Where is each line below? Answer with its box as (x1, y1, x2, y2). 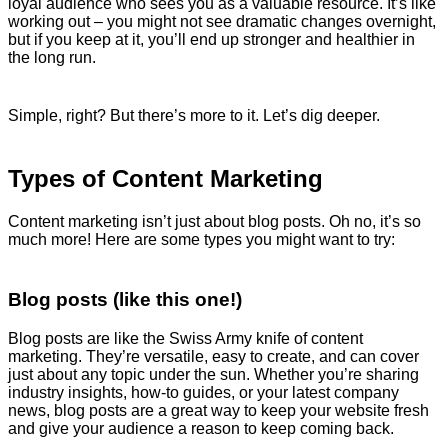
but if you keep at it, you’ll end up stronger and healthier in (8, 31, 415, 49)
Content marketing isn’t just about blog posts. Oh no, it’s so (8, 213, 421, 231)
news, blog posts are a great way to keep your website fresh (8, 401, 429, 419)
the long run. (8, 49, 96, 67)
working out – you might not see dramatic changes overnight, (8, 13, 436, 31)
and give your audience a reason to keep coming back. (8, 419, 394, 437)
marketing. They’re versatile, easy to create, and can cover (8, 347, 419, 365)
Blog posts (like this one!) (8, 289, 242, 311)
